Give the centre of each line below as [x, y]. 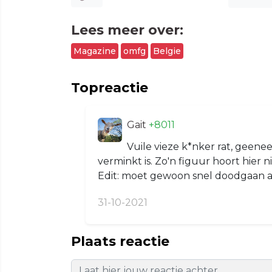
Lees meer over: [127, 30]
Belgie [167, 51]
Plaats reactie [120, 241]
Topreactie [110, 88]
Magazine [95, 51]
